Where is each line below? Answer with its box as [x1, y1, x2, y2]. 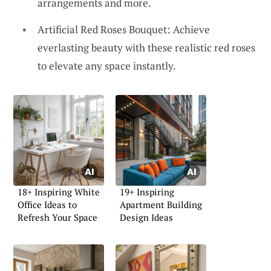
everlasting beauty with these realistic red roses [38, 40, 255, 54]
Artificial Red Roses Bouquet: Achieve [38, 22, 210, 36]
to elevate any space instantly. [38, 58, 176, 73]
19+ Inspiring [120, 185, 174, 198]
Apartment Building [120, 198, 202, 211]
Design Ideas [120, 211, 173, 223]
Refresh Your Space [18, 211, 97, 223]
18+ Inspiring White [18, 185, 100, 198]
